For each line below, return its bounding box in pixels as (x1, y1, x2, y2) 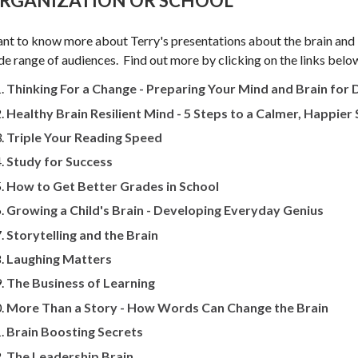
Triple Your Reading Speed (6, 129, 162, 145)
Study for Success (6, 153, 113, 169)
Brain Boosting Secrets (6, 324, 143, 340)
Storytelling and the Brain (6, 226, 158, 242)
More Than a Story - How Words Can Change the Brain (6, 299, 328, 315)
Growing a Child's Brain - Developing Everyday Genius (6, 202, 324, 218)
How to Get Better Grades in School (6, 177, 219, 193)
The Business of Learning (6, 275, 155, 291)
